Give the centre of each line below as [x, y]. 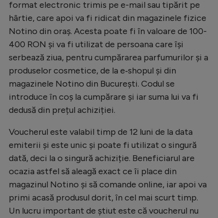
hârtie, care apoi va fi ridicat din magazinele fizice [108, 18]
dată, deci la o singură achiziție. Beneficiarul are [102, 158]
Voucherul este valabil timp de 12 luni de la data [101, 132]
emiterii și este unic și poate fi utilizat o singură [103, 145]
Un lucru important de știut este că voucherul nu [104, 210]
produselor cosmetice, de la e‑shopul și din [92, 70]
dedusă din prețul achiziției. [62, 110]
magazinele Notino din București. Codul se [92, 83]
